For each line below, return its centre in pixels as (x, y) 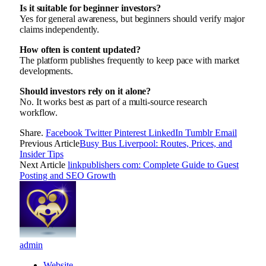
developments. (46, 71)
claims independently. (60, 30)
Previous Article (50, 144)
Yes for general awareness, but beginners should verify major (132, 19)
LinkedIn (166, 133)
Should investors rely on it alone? (85, 91)
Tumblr (199, 133)
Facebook (64, 133)
